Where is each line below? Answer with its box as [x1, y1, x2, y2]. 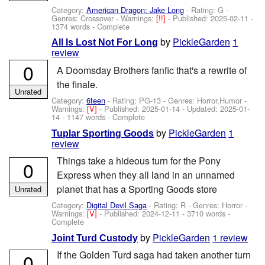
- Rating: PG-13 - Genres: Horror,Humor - [105, 95, 247, 106]
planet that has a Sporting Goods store [56, 182, 217, 196]
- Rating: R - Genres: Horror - [147, 199, 248, 211]
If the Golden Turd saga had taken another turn [56, 248, 251, 262]
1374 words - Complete [51, 21, 130, 33]
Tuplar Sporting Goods [51, 128, 154, 138]
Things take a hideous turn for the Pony [56, 153, 221, 167]
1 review [212, 230, 248, 244]
